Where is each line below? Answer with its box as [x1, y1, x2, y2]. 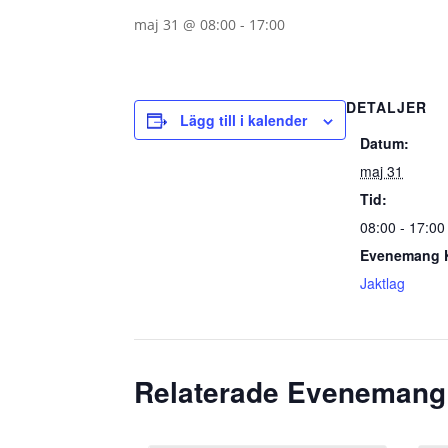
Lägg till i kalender [180, 110, 308, 130]
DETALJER [346, 97, 428, 117]
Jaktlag [360, 273, 406, 293]
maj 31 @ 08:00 [134, 15, 237, 34]
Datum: [360, 133, 410, 153]
